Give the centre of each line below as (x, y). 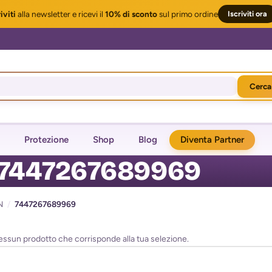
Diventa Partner (212, 140)
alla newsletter (43, 14)
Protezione (46, 140)
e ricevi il (88, 14)
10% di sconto (131, 14)
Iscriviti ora (247, 14)
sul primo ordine (188, 14)
